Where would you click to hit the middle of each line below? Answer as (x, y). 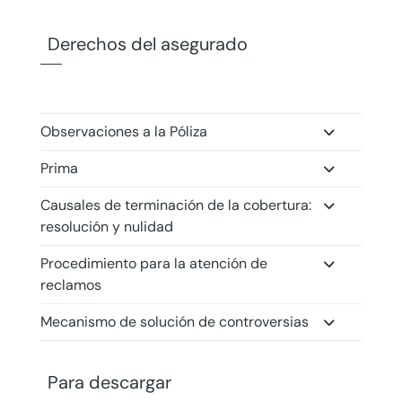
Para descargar (109, 382)
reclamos (70, 285)
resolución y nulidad (106, 227)
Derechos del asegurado (147, 44)
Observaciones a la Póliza (123, 131)
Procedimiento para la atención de (153, 263)
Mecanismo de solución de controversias (174, 322)
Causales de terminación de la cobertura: (175, 205)
